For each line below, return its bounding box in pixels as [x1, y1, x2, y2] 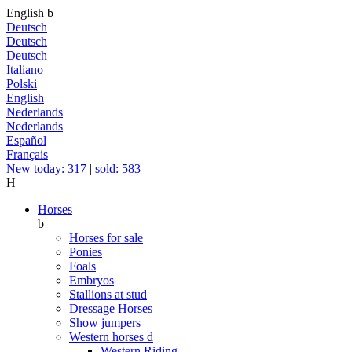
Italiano [6, 63, 43, 76]
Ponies [69, 245, 102, 258]
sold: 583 [95, 162, 141, 175]
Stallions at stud [69, 288, 147, 301]
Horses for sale [69, 231, 143, 244]
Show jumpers [69, 316, 141, 329]
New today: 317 [6, 162, 90, 175]
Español [6, 134, 46, 147]
